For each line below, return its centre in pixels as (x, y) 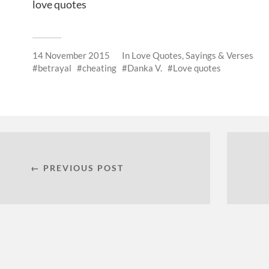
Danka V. (145, 68)
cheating (99, 68)
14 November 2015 (71, 56)
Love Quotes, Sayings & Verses (192, 56)
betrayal (55, 68)
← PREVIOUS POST (77, 168)
